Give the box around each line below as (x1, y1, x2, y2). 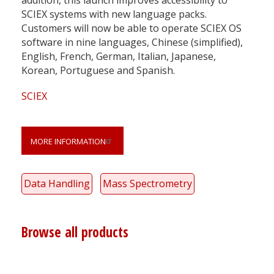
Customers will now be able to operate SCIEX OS (21, 21, 242, 35)
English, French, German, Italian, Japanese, (21, 49, 216, 63)
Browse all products (21, 222, 128, 242)
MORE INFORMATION (31, 135, 106, 147)
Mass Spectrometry (103, 176, 192, 190)
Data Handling (24, 176, 90, 190)
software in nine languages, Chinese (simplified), (21, 35, 243, 49)
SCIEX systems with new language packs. (21, 7, 207, 21)
